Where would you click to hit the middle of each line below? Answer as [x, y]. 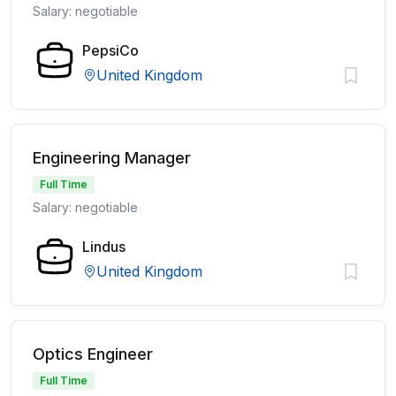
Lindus [104, 247]
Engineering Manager [112, 158]
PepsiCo [110, 50]
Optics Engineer [93, 354]
